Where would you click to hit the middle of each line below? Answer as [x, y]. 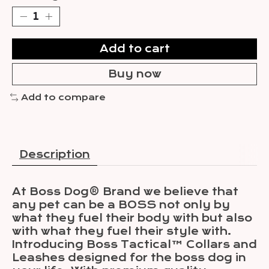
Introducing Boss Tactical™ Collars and [134, 244]
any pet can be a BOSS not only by [121, 204]
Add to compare [63, 97]
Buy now [134, 74]
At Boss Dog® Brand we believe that [125, 191]
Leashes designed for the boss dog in [129, 257]
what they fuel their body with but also [132, 218]
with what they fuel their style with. [122, 231]
